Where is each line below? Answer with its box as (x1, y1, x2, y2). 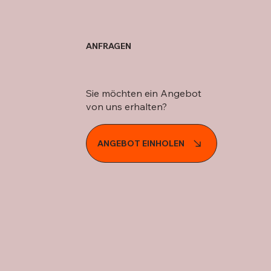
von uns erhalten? (86, 100, 167, 113)
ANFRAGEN (86, 41, 131, 52)
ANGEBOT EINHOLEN (97, 138, 184, 149)
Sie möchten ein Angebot (86, 87, 201, 100)
